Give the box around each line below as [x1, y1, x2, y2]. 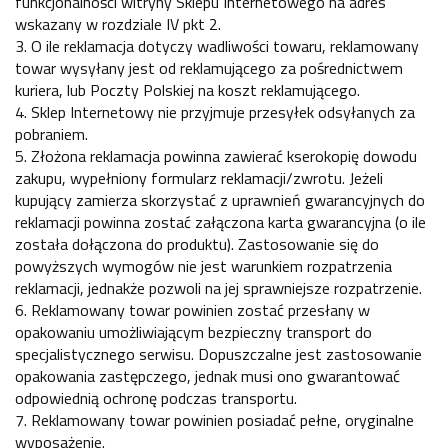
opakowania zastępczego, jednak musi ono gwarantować [15, 364, 400, 389]
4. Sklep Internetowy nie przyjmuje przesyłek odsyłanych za [15, 100, 415, 125]
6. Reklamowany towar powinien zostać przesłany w [15, 298, 370, 323]
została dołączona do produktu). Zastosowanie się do [15, 232, 379, 257]
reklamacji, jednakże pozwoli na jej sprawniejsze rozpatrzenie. [15, 276, 422, 301]
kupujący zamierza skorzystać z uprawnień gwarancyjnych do [15, 188, 425, 213]
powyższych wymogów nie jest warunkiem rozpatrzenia [15, 254, 392, 279]
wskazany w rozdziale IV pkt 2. [15, 12, 221, 37]
